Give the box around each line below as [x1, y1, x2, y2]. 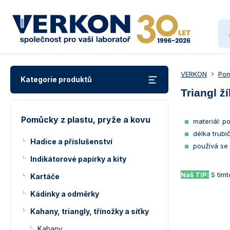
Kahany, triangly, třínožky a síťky [30, 207, 149, 216]
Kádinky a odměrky [30, 189, 99, 198]
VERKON [181, 70, 207, 78]
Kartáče [30, 172, 60, 181]
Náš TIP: [181, 170, 209, 179]
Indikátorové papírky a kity [30, 155, 126, 163]
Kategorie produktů [21, 75, 92, 84]
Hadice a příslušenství [30, 137, 112, 146]
